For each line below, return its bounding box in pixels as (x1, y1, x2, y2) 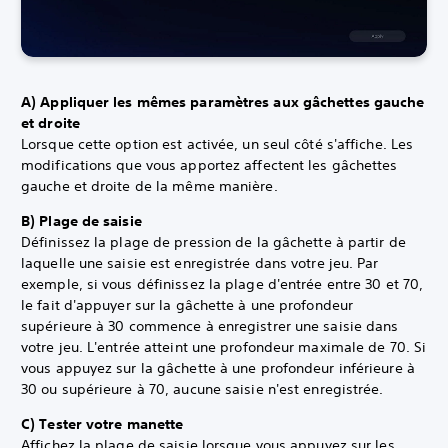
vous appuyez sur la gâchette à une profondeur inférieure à (21, 358, 415, 377)
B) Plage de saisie (21, 211, 142, 230)
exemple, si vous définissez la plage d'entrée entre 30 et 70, (21, 274, 424, 293)
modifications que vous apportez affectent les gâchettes (21, 155, 398, 174)
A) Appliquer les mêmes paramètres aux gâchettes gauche (21, 92, 425, 111)
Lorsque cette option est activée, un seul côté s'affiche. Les (21, 134, 414, 153)
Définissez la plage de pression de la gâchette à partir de (21, 232, 406, 251)
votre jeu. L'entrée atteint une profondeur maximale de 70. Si (21, 337, 427, 356)
